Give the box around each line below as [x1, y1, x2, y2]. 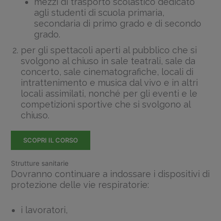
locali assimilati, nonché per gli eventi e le [21, 88, 198, 99]
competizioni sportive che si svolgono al [21, 99, 191, 110]
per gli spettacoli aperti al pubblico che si [21, 44, 197, 55]
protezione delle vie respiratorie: [11, 180, 149, 190]
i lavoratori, [21, 205, 68, 216]
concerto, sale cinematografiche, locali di [21, 66, 194, 77]
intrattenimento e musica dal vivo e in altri [21, 77, 198, 88]
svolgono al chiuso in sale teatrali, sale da [21, 55, 196, 66]
